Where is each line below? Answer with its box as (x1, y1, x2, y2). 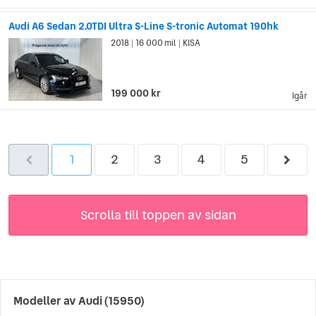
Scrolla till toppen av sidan (80, 205, 236, 224)
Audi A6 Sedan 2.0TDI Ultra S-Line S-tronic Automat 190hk (8, 19, 279, 34)
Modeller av (13, 292, 78, 309)
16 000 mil (134, 37, 178, 50)
